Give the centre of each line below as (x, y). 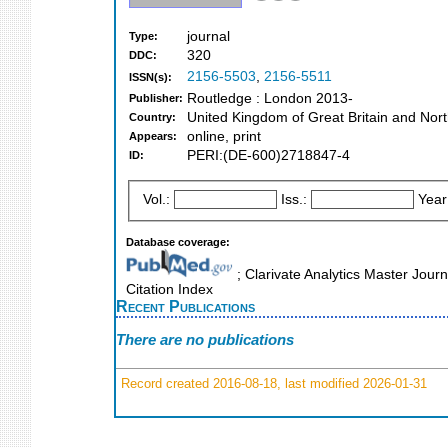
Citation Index (169, 289)
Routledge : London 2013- (270, 99)
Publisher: (156, 98)
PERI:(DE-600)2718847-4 (268, 156)
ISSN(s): (150, 77)
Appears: (153, 136)
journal (208, 37)
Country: (152, 117)
